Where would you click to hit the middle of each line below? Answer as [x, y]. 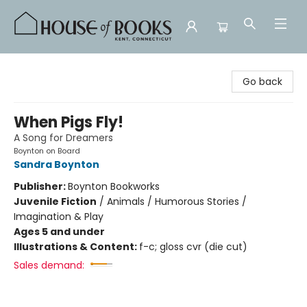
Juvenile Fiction [55, 201]
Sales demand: [49, 265]
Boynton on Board [47, 151]
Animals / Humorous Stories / [177, 201]
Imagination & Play [59, 217]
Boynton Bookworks [114, 186]
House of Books [47, 66]
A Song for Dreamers [63, 138]
